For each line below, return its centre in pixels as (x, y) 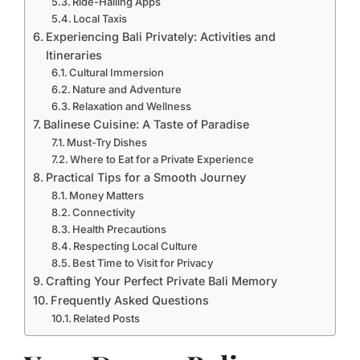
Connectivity (104, 212)
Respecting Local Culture (136, 246)
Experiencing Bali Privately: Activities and (160, 37)
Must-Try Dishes (107, 142)
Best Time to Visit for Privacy (143, 263)
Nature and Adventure (127, 89)
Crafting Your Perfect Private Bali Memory (161, 281)
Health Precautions (120, 229)
